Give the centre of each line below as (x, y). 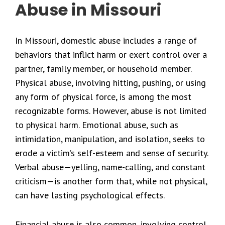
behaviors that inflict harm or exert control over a (111, 54)
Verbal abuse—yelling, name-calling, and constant (110, 167)
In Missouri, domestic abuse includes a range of (106, 40)
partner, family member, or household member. (103, 69)
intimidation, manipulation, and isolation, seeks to (110, 139)
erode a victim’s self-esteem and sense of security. (111, 153)
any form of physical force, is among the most (103, 97)
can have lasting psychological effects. (90, 195)
